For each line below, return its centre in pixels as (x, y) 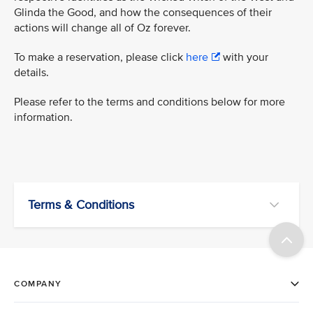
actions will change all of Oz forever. (102, 28)
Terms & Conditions (81, 204)
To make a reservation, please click (100, 57)
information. (45, 117)
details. (31, 72)
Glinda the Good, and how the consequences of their (143, 12)
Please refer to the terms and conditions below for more (150, 102)
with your (244, 57)
